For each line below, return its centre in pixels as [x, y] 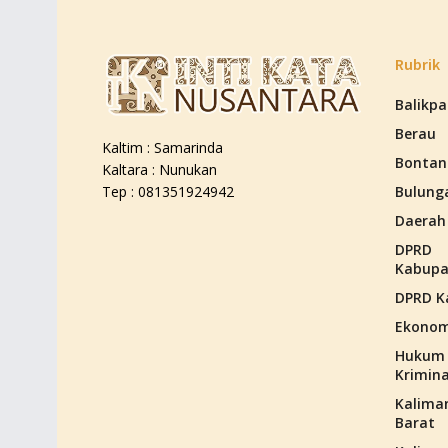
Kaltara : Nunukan [159, 170]
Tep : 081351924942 [168, 192]
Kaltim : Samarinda [162, 148]
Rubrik [417, 64]
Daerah [420, 221]
